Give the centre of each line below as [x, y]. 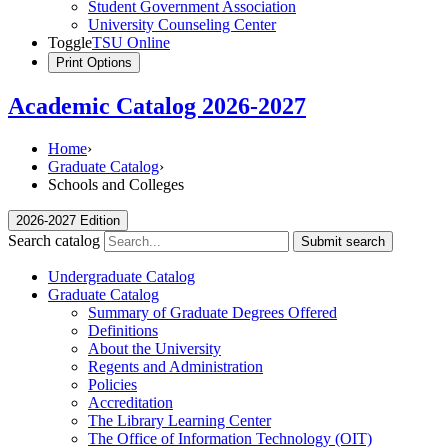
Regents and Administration [175, 366]
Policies [112, 384]
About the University [154, 348]
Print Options [94, 62]
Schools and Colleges [116, 184]
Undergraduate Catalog [121, 276]
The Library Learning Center [179, 420]
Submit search [343, 241]
